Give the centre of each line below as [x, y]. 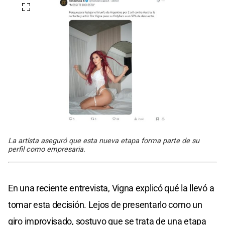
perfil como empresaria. [47, 149]
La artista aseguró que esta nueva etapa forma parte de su [104, 141]
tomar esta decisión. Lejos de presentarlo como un [105, 204]
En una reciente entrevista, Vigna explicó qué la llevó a [111, 188]
